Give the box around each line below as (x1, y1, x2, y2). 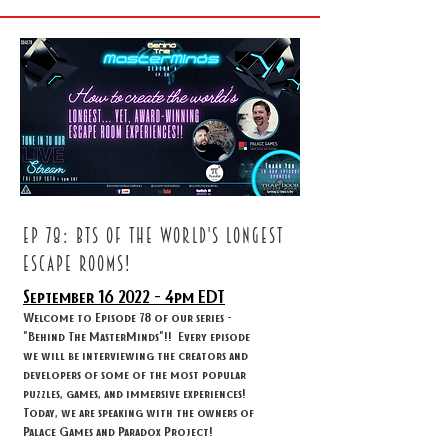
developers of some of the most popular (23, 366, 246, 381)
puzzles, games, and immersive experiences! (23, 385, 246, 400)
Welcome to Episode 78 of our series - (23, 309, 232, 324)
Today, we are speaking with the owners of (23, 404, 254, 419)
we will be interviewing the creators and (23, 347, 248, 362)
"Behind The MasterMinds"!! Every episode (23, 328, 250, 343)
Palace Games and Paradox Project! (23, 423, 213, 438)
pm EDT (174, 285, 225, 306)
